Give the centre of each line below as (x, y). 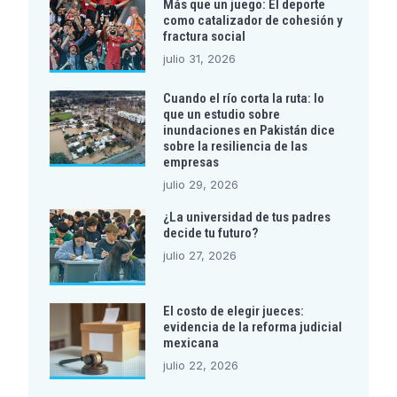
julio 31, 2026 (199, 58)
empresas (191, 162)
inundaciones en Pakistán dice (249, 130)
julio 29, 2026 (200, 184)
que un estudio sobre (221, 114)
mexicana (191, 343)
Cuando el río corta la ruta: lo (243, 98)
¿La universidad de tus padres (246, 217)
